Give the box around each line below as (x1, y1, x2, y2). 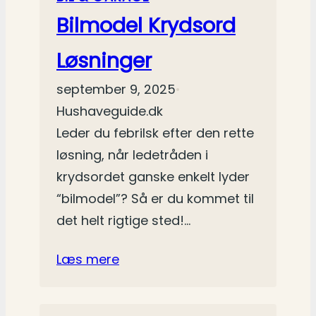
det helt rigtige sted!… (56, 212, 190, 230)
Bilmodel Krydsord (56, 11, 236, 40)
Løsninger (56, 47, 152, 75)
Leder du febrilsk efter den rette (56, 124, 254, 142)
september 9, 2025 (56, 80, 176, 99)
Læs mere (56, 250, 119, 269)
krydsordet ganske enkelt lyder (56, 168, 250, 186)
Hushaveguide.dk (56, 102, 163, 121)
